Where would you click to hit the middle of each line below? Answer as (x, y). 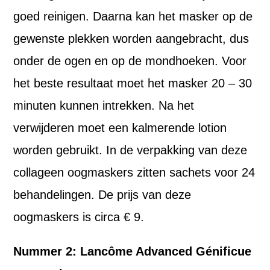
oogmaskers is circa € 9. (79, 217)
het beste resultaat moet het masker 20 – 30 (133, 83)
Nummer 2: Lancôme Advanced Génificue (133, 252)
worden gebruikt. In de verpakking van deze (130, 150)
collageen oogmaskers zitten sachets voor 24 (134, 173)
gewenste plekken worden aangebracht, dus (131, 39)
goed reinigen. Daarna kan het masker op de (133, 17)
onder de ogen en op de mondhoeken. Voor (130, 61)
